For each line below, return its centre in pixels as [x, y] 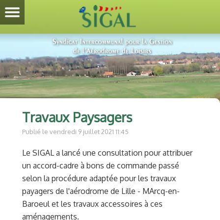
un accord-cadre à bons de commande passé [101, 166]
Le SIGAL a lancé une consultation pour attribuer [107, 153]
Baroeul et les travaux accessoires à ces [92, 204]
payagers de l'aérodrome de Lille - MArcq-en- [101, 191]
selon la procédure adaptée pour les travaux [99, 179]
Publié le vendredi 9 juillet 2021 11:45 [75, 132]
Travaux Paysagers [77, 117]
